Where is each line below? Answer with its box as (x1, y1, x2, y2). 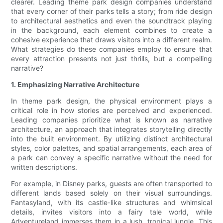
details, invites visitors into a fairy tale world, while (11, 208, 212, 217)
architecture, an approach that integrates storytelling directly (11, 125, 212, 134)
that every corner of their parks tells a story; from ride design (11, 7, 212, 16)
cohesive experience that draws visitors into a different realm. (11, 35, 212, 44)
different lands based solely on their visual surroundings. (11, 189, 212, 198)
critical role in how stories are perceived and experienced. (11, 106, 212, 115)
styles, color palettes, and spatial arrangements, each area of (11, 144, 212, 153)
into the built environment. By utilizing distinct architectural (11, 134, 212, 143)
